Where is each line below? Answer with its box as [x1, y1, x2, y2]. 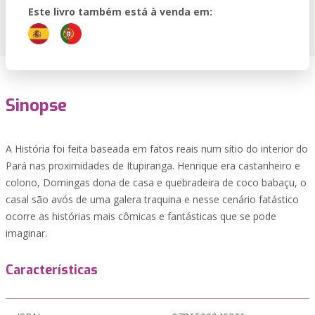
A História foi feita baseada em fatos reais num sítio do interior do [6, 142, 308, 155]
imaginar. [6, 226, 47, 240]
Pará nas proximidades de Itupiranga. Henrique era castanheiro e [6, 159, 300, 172]
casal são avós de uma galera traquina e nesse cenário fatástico [6, 193, 299, 206]
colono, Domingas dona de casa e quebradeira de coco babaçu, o [6, 176, 307, 189]
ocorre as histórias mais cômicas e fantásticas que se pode [6, 210, 276, 223]
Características [6, 262, 98, 278]
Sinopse [6, 94, 67, 117]
